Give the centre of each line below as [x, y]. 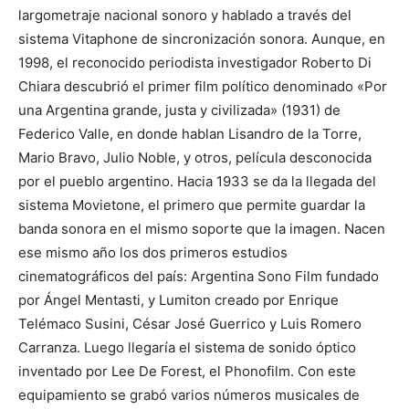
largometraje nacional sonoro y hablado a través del [185, 15]
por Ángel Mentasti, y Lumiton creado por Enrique [178, 299]
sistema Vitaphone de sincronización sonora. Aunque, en [202, 38]
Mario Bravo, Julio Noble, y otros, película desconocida [195, 157]
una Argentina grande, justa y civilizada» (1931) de [179, 110]
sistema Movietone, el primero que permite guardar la [192, 204]
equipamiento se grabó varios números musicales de [189, 394]
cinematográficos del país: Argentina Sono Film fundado [199, 276]
